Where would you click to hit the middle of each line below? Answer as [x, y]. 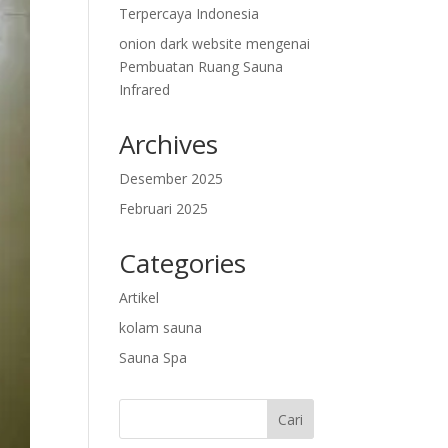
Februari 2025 [164, 208]
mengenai [276, 43]
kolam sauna [161, 327]
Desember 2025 [171, 178]
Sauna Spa [153, 357]
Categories [183, 263]
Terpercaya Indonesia [189, 13]
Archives [169, 144]
